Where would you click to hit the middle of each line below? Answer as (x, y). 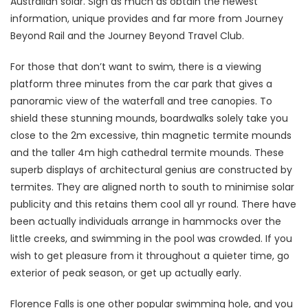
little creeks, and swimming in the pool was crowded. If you (151, 238)
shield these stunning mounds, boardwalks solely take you (149, 118)
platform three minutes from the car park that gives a (141, 84)
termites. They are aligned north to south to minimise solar (152, 187)
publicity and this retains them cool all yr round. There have (153, 204)
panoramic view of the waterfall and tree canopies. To (141, 101)
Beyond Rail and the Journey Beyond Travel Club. (127, 35)
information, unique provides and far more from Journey (147, 18)
